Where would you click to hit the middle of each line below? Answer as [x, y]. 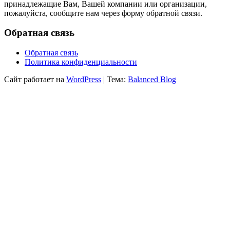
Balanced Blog [152, 79]
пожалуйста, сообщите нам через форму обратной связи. [103, 13]
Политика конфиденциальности [81, 62]
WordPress [84, 79]
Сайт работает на [35, 79]
